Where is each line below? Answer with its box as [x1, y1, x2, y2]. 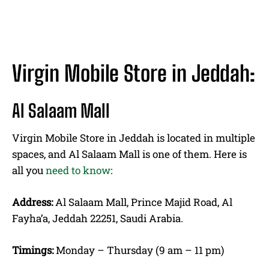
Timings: [12, 243, 53, 257]
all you [12, 163, 46, 177]
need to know [46, 163, 110, 177]
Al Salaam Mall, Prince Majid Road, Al [53, 195, 232, 209]
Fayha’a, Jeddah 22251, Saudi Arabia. [12, 211, 183, 225]
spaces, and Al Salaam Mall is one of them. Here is [12, 147, 247, 161]
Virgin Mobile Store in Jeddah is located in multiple [12, 130, 255, 145]
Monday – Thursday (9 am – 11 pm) [53, 243, 224, 257]
